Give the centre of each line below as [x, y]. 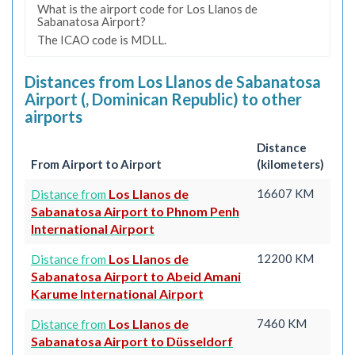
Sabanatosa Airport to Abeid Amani [136, 276]
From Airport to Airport [96, 164]
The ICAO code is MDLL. [102, 39]
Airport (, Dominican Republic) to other [163, 99]
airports [53, 116]
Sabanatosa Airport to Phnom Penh [135, 211]
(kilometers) [290, 164]
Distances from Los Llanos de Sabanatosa [173, 81]
